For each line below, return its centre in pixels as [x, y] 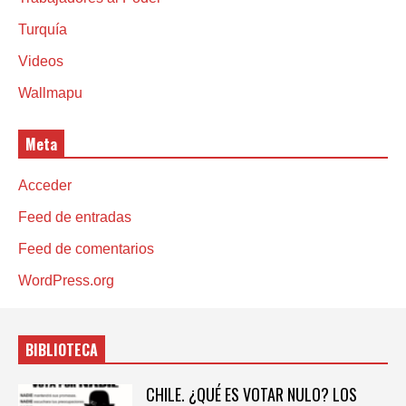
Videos [41, 62]
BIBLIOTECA [62, 350]
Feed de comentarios [86, 249]
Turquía [43, 30]
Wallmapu [50, 93]
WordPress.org [66, 281]
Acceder [45, 186]
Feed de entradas [75, 217]
